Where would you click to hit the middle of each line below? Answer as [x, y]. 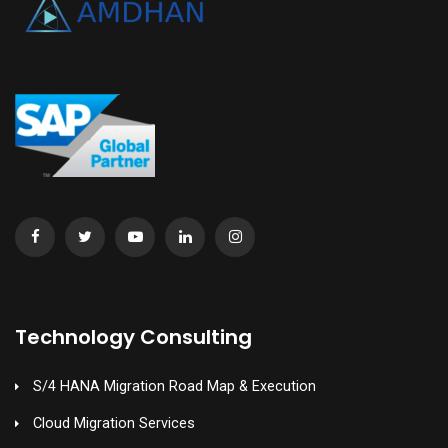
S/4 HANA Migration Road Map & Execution [174, 387]
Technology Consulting [133, 337]
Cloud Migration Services [114, 424]
